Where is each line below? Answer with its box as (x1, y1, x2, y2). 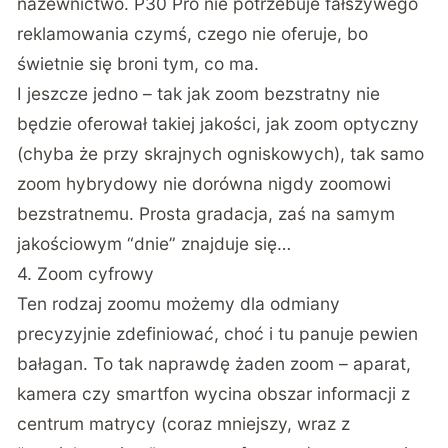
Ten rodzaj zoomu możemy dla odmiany (17, 292, 341, 314)
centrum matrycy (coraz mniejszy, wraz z (17, 412, 351, 434)
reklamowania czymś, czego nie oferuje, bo (17, 22, 369, 44)
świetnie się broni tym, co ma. (17, 52, 260, 74)
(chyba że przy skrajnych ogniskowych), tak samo (17, 142, 425, 164)
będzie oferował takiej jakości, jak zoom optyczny (17, 112, 420, 134)
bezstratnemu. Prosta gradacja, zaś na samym (17, 202, 396, 224)
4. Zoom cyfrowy (17, 262, 155, 284)
